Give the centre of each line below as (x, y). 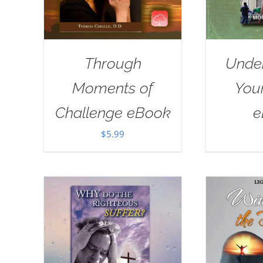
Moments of (113, 88)
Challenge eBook (113, 112)
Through (113, 63)
